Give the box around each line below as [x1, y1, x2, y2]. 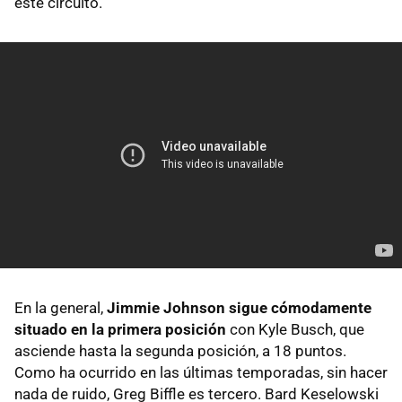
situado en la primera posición [14, 319, 226, 338]
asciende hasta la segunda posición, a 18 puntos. [14, 341, 346, 360]
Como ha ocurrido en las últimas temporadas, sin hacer [14, 363, 388, 381]
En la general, [14, 298, 107, 317]
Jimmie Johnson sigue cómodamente [107, 298, 371, 317]
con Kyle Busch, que [226, 319, 364, 338]
